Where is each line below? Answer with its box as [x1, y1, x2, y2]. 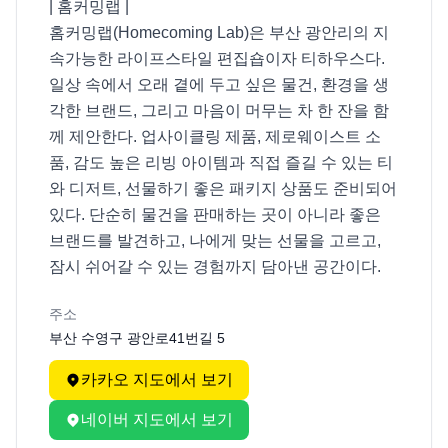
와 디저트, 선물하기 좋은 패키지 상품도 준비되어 [49, 180, 397, 197]
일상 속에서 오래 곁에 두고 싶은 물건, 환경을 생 [49, 76, 389, 93]
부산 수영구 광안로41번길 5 [49, 330, 225, 346]
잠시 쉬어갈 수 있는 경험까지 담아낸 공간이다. [49, 258, 385, 275]
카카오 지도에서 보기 [81, 371, 233, 388]
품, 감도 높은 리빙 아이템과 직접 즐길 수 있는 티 [49, 154, 393, 171]
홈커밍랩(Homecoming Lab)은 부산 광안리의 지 [49, 24, 389, 41]
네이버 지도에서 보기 [81, 411, 233, 428]
